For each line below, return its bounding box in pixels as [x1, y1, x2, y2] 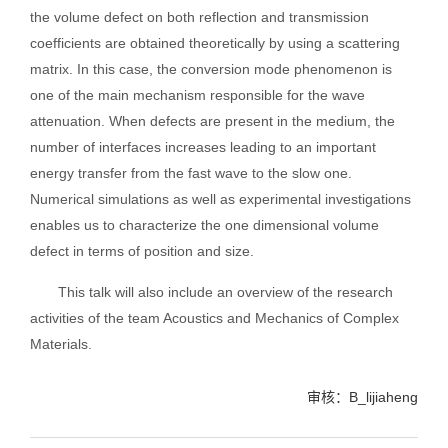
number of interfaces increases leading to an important [30, 139, 376, 156]
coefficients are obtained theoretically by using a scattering [30, 35, 400, 52]
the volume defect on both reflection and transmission [30, 9, 369, 26]
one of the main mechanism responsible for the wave [30, 87, 365, 104]
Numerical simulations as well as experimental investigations [30, 191, 411, 208]
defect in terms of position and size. [30, 243, 254, 260]
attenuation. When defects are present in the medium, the [30, 113, 395, 130]
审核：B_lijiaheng [307, 389, 418, 406]
